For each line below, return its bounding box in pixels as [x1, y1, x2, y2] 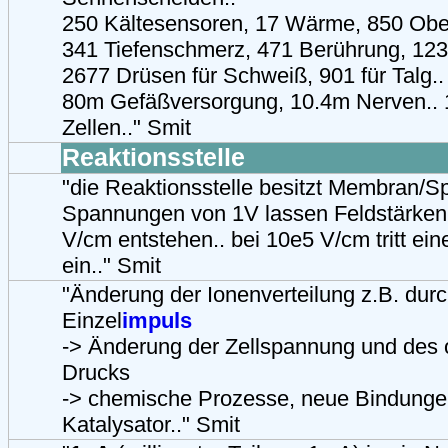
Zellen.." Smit [62, 114, 191, 140]
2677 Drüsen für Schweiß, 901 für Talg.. [62, 62, 444, 88]
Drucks [62, 359, 130, 385]
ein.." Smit [62, 252, 161, 278]
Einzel [62, 307, 122, 333]
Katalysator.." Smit [62, 411, 240, 437]
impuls [122, 307, 192, 333]
